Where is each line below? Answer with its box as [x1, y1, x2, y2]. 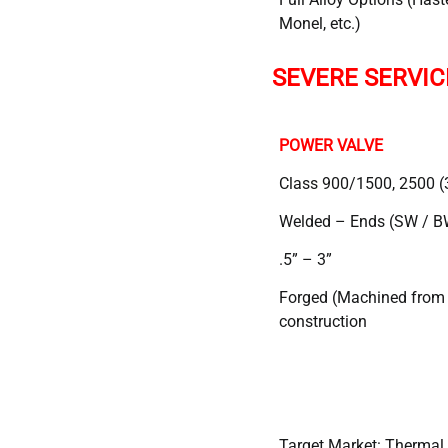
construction [279, 311, 367, 331]
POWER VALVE [279, 135, 383, 155]
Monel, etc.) [279, 13, 361, 33]
